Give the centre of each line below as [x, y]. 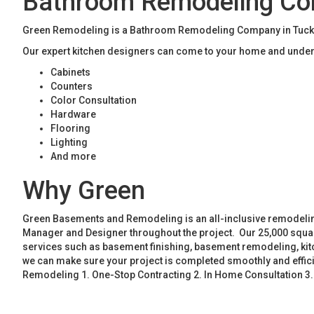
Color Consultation [94, 100]
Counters [71, 86]
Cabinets [70, 72]
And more [73, 156]
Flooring [70, 128]
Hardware [73, 114]
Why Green [84, 191]
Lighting [69, 142]
